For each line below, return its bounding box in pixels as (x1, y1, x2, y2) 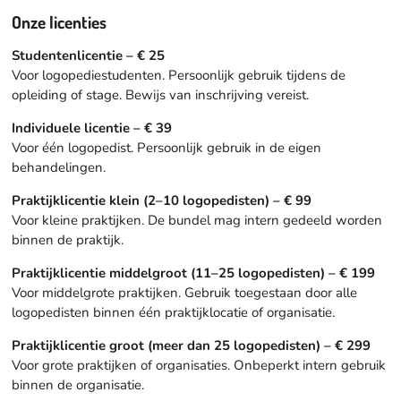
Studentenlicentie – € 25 (11, 47, 165, 65)
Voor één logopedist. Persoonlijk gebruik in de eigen (11, 139, 321, 158)
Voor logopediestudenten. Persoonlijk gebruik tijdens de (11, 66, 346, 85)
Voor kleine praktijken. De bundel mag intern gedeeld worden (11, 211, 382, 230)
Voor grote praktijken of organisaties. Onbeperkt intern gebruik (11, 356, 386, 375)
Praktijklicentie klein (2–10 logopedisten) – (11, 192, 280, 210)
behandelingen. (11, 158, 106, 177)
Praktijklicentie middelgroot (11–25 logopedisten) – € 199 (11, 264, 375, 283)
